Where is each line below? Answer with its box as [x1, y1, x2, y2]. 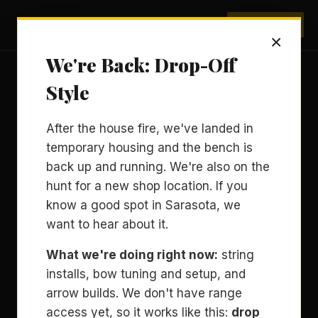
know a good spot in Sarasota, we [46, 198, 241, 212]
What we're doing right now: [46, 248, 218, 262]
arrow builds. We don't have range [46, 286, 242, 300]
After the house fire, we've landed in [46, 121, 253, 136]
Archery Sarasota [38, 16, 149, 33]
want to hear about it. [46, 217, 168, 231]
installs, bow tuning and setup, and [46, 267, 246, 281]
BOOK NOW [237, 19, 294, 30]
